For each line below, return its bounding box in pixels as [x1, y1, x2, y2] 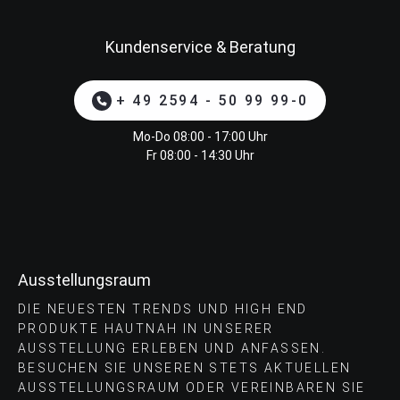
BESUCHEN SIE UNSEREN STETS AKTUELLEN [18, 361, 352, 376]
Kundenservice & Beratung [104, 37, 296, 57]
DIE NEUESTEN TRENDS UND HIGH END [18, 302, 308, 317]
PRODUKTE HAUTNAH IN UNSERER [18, 321, 274, 337]
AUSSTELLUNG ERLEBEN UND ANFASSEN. [18, 341, 327, 356]
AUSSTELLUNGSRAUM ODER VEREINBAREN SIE [18, 380, 366, 396]
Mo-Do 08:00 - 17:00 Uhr [132, 129, 268, 145]
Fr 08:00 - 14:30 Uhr [146, 148, 254, 163]
